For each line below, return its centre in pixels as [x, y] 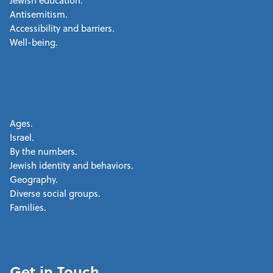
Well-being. [34, 42]
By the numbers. [44, 151]
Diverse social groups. [55, 193]
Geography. [34, 179]
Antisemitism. [39, 14]
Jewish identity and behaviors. [72, 165]
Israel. [22, 137]
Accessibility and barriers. [62, 28]
